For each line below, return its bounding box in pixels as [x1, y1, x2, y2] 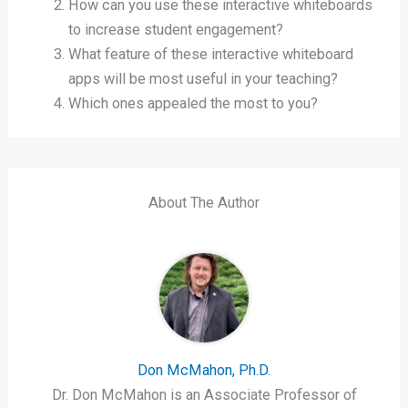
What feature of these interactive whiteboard [67, 45, 353, 63]
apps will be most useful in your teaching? [67, 69, 342, 87]
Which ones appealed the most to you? [67, 94, 318, 112]
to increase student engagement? [67, 20, 283, 38]
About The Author [148, 193, 260, 211]
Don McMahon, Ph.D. [138, 362, 270, 380]
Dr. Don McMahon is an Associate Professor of [51, 386, 357, 404]
